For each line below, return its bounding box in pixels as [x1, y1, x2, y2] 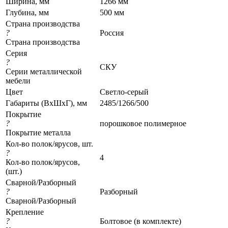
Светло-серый [100, 87, 149, 96]
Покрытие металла [6, 128, 71, 137]
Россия [100, 28, 124, 37]
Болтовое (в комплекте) [100, 216, 181, 225]
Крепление [6, 207, 44, 216]
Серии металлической [6, 67, 82, 76]
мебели [6, 76, 31, 85]
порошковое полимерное [100, 119, 186, 128]
